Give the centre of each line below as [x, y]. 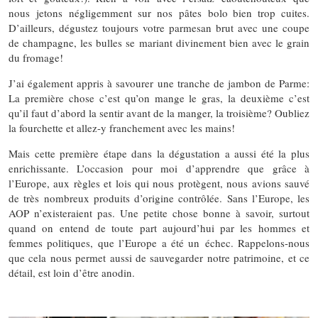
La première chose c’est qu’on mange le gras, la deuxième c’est [159, 98]
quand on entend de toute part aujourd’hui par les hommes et [159, 228]
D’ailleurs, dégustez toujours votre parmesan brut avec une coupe [159, 28]
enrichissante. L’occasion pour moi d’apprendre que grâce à [159, 168]
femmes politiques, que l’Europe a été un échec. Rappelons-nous [159, 243]
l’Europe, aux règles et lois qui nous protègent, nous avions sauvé [159, 183]
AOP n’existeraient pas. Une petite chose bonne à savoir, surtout [159, 213]
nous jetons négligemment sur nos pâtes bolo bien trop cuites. [159, 13]
